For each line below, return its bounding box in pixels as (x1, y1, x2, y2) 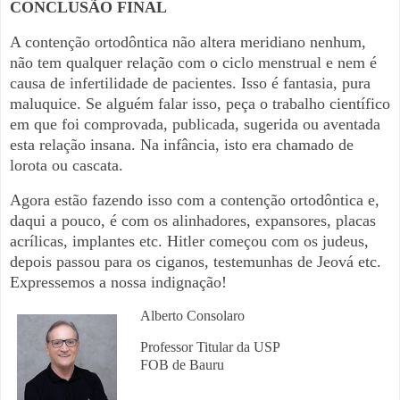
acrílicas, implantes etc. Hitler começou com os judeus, (10, 231, 369, 250)
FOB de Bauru (139, 357, 228, 373)
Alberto (139, 307, 187, 323)
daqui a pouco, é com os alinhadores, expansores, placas (10, 211, 376, 229)
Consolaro (186, 307, 252, 323)
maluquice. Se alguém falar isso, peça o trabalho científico (10, 94, 390, 112)
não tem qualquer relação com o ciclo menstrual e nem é (10, 53, 377, 71)
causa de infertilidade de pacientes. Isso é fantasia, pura (10, 73, 371, 92)
